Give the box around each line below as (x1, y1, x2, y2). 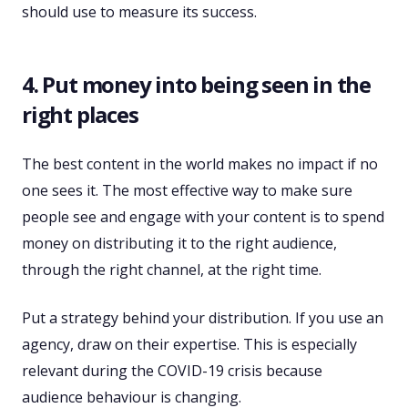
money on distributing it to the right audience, (22, 233, 337, 254)
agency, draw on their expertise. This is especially (22, 334, 357, 355)
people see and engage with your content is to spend (22, 207, 384, 228)
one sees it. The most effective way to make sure (22, 180, 352, 201)
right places (22, 99, 138, 130)
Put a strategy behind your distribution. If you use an (22, 308, 383, 329)
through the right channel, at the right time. (22, 260, 325, 280)
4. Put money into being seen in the (22, 69, 371, 100)
